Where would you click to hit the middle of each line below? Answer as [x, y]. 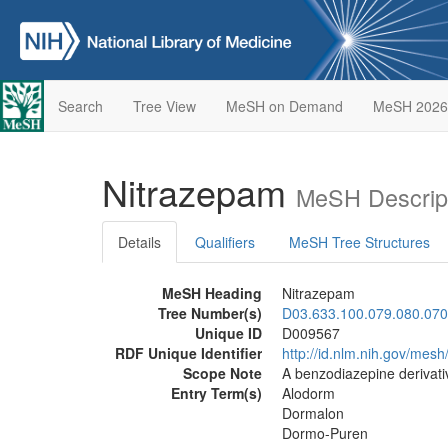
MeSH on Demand [284, 106]
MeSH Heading [212, 293]
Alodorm [308, 393]
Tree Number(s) [210, 313]
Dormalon [313, 413]
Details [139, 242]
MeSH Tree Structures [359, 242]
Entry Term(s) [216, 393]
